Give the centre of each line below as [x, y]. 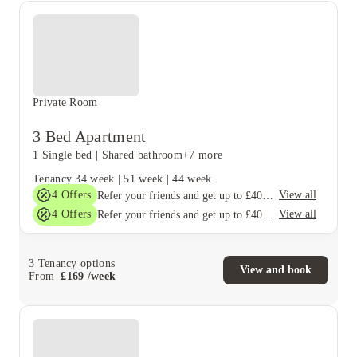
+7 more [203, 155]
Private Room [65, 102]
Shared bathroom [142, 155]
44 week [192, 179]
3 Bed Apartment [90, 136]
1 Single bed [63, 155]
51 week [143, 179]
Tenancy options [75, 263]
